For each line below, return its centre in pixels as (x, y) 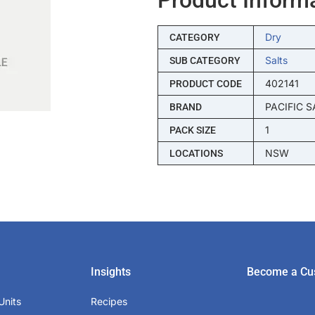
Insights (111, 271)
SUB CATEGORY (205, 60)
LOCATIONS (196, 153)
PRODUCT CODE (205, 83)
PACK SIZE (192, 130)
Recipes (109, 301)
